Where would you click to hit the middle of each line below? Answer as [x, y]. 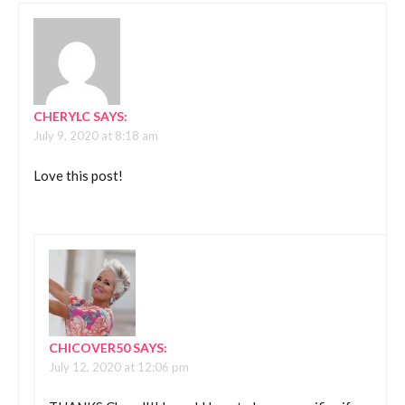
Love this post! [78, 176]
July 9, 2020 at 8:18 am [96, 135]
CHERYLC [62, 116]
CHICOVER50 [89, 347]
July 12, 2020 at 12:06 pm [119, 367]
